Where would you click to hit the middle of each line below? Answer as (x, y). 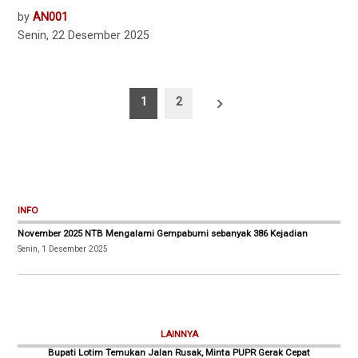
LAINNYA (179, 334)
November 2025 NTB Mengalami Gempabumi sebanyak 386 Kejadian (163, 234)
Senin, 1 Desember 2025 (63, 249)
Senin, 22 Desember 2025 (84, 35)
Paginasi (55, 98)
